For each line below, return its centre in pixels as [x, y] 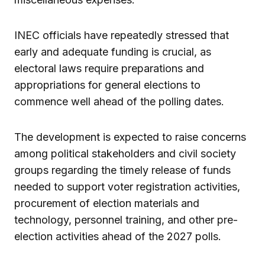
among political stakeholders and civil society [125, 154]
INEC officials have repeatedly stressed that [122, 35]
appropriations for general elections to [107, 85]
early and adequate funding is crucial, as [113, 52]
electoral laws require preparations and [109, 69]
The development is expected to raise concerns [130, 137]
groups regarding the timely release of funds [122, 170]
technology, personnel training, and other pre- [126, 220]
